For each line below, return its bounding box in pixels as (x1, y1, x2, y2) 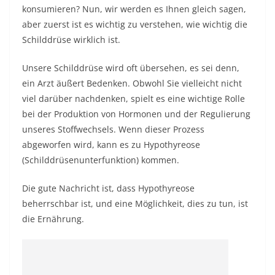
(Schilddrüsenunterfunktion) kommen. (22, 154, 179, 166)
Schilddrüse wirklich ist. (22, 34, 120, 45)
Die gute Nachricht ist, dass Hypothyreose (22, 182, 195, 194)
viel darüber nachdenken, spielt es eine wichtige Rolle (22, 93, 245, 104)
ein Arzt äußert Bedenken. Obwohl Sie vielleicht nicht (22, 77, 242, 89)
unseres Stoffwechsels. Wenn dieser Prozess (22, 123, 204, 135)
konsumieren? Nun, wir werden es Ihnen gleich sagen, (22, 3, 246, 15)
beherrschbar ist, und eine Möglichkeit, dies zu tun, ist (22, 198, 248, 209)
